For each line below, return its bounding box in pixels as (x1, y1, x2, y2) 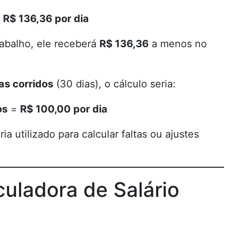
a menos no (149, 38, 207, 50)
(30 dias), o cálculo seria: (53, 78, 176, 90)
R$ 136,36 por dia (3, 13, 89, 25)
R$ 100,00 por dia (20, 103, 107, 115)
